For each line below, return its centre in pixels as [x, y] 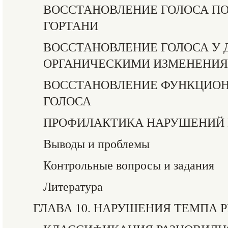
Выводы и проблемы [96, 144]
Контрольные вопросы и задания [129, 165]
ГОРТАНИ [71, 25]
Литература [73, 186]
